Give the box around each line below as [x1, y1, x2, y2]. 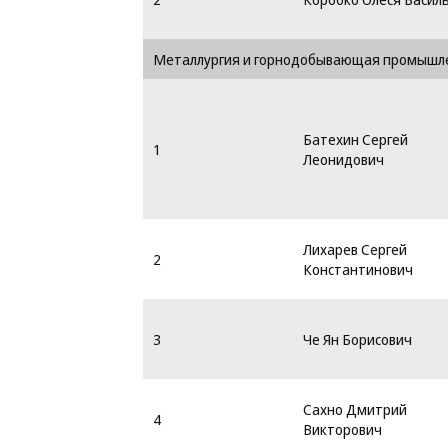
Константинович [303, 259, 413, 279]
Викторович [303, 419, 382, 439]
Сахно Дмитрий [303, 399, 407, 419]
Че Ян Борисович [303, 329, 412, 349]
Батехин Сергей [303, 129, 408, 149]
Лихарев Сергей [303, 239, 407, 259]
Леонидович [303, 149, 384, 169]
